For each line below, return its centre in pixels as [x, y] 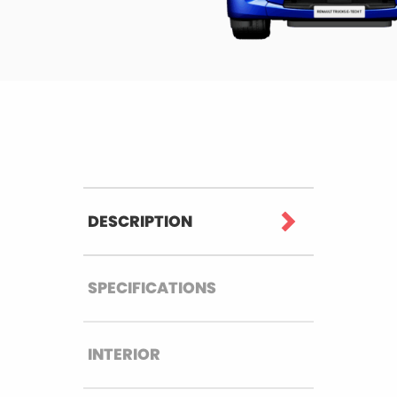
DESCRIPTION [140, 221]
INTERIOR [125, 354]
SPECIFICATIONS [152, 288]
